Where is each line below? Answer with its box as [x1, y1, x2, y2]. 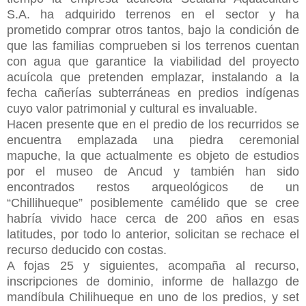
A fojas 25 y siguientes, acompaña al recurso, [7, 258, 299, 273]
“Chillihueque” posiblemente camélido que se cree [7, 195, 299, 210]
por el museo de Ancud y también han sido [7, 164, 299, 178]
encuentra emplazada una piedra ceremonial [7, 133, 299, 147]
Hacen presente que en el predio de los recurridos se [7, 117, 299, 131]
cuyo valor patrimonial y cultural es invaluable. [7, 101, 258, 115]
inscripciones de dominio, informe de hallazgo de [7, 274, 299, 288]
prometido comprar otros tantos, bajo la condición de [7, 23, 299, 37]
